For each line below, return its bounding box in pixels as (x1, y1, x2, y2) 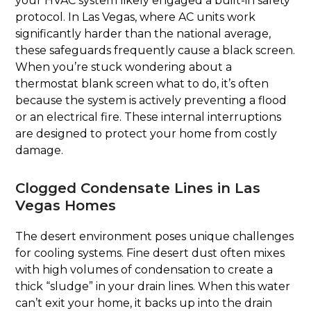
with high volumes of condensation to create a (15, 262, 274, 276)
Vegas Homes (15, 196, 117, 214)
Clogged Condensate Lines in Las (15, 179, 261, 196)
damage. (15, 143, 64, 157)
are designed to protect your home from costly (15, 126, 278, 140)
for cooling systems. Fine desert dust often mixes (15, 246, 285, 260)
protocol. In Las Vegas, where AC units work (15, 10, 256, 24)
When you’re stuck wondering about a (15, 60, 233, 74)
